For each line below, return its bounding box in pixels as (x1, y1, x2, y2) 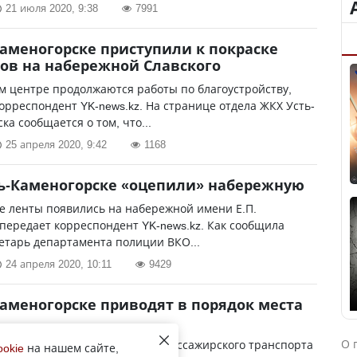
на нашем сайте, (24, 340, 119, 355)
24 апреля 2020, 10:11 (6, 257, 112, 271)
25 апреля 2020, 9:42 (6, 137, 107, 151)
